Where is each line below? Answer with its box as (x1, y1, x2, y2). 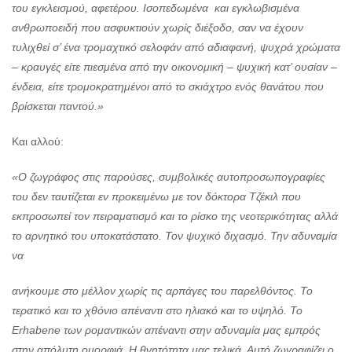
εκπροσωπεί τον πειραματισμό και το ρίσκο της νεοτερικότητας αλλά (12, 210, 338, 223)
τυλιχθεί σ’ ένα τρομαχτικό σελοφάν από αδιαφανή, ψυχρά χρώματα (12, 41, 340, 54)
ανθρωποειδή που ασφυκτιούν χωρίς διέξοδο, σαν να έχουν (12, 21, 303, 35)
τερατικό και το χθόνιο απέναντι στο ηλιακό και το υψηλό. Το (12, 304, 302, 317)
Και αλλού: (12, 135, 64, 148)
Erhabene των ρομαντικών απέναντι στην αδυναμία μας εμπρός (12, 324, 321, 337)
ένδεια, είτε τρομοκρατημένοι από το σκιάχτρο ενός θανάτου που (12, 80, 324, 93)
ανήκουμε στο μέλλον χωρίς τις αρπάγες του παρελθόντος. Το (12, 284, 313, 298)
